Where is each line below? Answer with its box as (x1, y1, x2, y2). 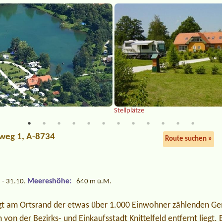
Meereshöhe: (27, 177, 72, 186)
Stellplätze (114, 107, 145, 115)
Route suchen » (165, 135, 212, 143)
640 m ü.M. (76, 178, 112, 186)
